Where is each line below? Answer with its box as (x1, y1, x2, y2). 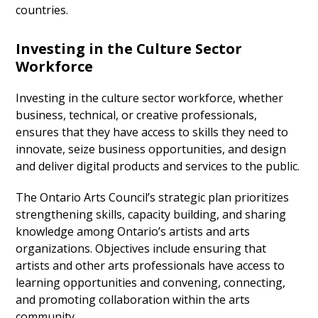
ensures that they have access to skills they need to (16, 124, 289, 141)
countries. (16, 2, 69, 18)
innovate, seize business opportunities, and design (16, 141, 287, 158)
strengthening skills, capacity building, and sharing (16, 207, 287, 223)
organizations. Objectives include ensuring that (16, 241, 267, 257)
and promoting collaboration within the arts (16, 292, 251, 308)
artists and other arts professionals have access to (16, 258, 285, 274)
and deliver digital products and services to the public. (16, 158, 300, 175)
